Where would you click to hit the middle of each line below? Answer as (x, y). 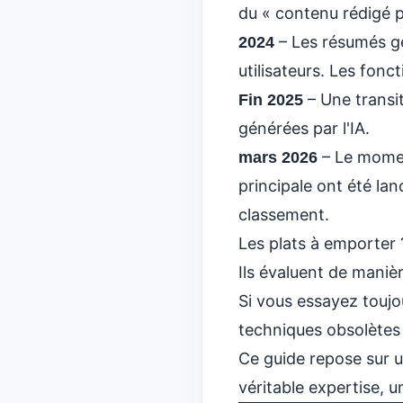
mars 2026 (278, 157)
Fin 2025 (271, 100)
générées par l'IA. (304, 128)
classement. (284, 215)
